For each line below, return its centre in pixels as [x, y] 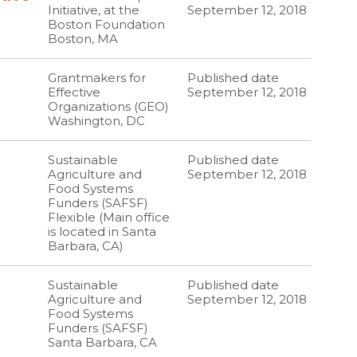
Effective [75, 92]
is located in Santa [102, 231]
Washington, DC [100, 121]
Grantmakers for [97, 78]
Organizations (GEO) [109, 106]
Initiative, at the [94, 10]
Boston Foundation [107, 24]
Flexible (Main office [109, 217]
